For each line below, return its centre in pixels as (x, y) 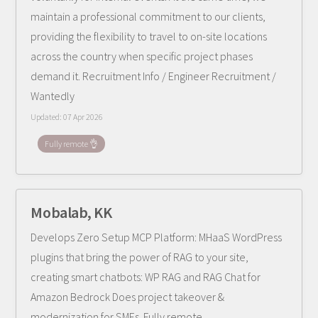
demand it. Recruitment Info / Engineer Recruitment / (154, 76)
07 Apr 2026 (83, 117)
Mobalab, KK (71, 212)
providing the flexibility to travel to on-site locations (149, 36)
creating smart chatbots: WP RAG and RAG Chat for (146, 277)
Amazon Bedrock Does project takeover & (128, 297)
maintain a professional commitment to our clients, (148, 16)
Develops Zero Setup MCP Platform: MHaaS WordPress (157, 237)
